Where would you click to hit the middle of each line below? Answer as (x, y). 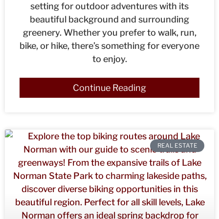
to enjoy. (109, 59)
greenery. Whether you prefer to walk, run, (109, 32)
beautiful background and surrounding (109, 19)
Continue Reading (109, 88)
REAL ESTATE (177, 145)
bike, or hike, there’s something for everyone (109, 45)
